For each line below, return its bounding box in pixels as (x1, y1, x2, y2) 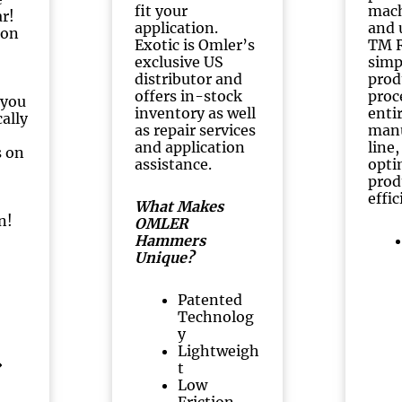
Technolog (178, 308, 255, 326)
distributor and (135, 70, 243, 88)
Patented (178, 291, 243, 309)
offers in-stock (135, 87, 243, 105)
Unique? (135, 249, 195, 267)
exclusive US (135, 53, 224, 71)
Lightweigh (178, 342, 260, 360)
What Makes (135, 197, 224, 215)
